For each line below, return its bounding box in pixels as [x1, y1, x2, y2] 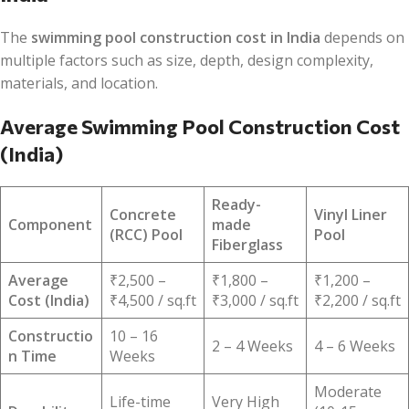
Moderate [314, 381, 382, 402]
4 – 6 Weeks [314, 335, 395, 356]
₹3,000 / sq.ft [212, 289, 299, 310]
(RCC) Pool [110, 224, 183, 245]
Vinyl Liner [314, 204, 387, 225]
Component [8, 214, 92, 235]
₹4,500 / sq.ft [110, 289, 196, 310]
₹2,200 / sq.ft [314, 289, 401, 310]
